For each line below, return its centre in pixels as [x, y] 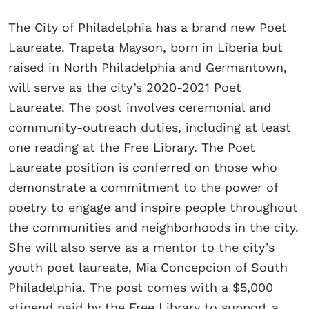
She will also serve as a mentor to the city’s [141, 248]
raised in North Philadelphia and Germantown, [148, 68]
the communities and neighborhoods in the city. [153, 228]
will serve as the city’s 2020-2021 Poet [125, 88]
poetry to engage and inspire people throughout [153, 208]
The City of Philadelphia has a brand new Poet [148, 28]
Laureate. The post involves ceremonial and [140, 108]
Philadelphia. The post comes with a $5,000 [141, 288]
